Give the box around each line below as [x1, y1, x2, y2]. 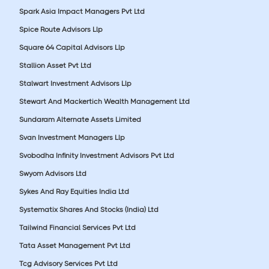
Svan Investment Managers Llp [19, 133, 125, 142]
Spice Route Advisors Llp [19, 25, 103, 34]
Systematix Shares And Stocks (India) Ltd [19, 205, 159, 214]
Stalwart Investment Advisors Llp [19, 79, 131, 88]
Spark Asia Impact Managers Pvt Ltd [19, 7, 145, 16]
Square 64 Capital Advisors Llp [19, 43, 125, 52]
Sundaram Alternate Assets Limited [19, 115, 141, 124]
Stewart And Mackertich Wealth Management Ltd [19, 97, 190, 106]
